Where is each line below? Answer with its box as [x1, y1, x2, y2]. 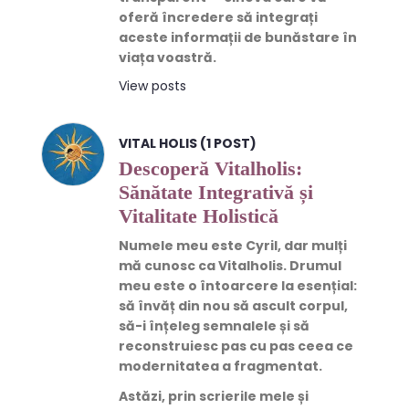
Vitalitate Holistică [119, 204, 278, 227]
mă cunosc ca [119, 256, 218, 275]
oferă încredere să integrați [119, 7, 318, 26]
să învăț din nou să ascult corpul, [119, 296, 348, 315]
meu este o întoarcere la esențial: [119, 276, 357, 295]
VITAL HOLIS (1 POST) [119, 133, 257, 152]
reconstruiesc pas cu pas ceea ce [119, 336, 353, 355]
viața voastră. [119, 47, 216, 67]
